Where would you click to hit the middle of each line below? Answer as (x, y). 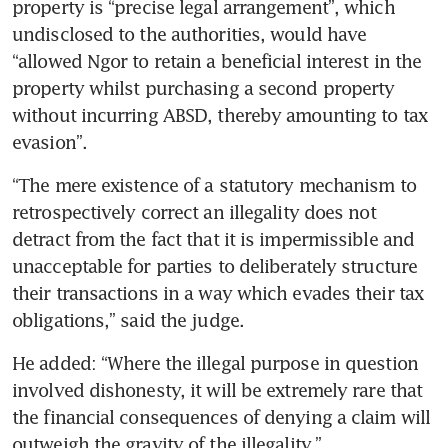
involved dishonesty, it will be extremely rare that (217, 389)
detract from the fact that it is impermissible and (213, 238)
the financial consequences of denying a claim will (221, 416)
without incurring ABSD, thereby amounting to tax (219, 114)
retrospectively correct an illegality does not (194, 211)
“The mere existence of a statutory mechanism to (214, 184)
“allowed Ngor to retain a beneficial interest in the (217, 60)
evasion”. (49, 141)
